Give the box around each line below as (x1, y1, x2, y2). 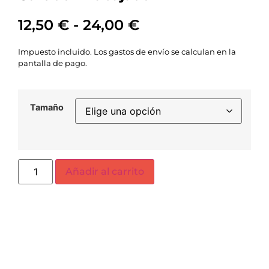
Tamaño (29, 102, 64, 113)
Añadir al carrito (65, 165, 145, 177)
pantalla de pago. (18, 58, 87, 68)
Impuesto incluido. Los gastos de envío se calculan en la (18, 46, 236, 56)
